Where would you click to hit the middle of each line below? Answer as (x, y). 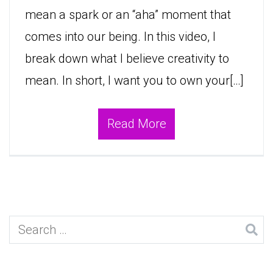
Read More (136, 124)
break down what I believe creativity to (127, 59)
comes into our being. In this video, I (120, 37)
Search (27, 226)
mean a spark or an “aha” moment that (128, 15)
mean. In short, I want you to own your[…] (134, 81)
